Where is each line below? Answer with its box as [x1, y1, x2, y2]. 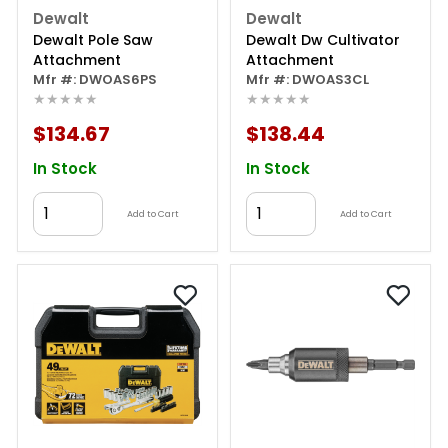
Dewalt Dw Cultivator [246, 30, 400, 50]
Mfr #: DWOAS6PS [33, 70, 157, 89]
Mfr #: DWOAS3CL [246, 70, 369, 89]
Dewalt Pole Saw [33, 30, 153, 50]
